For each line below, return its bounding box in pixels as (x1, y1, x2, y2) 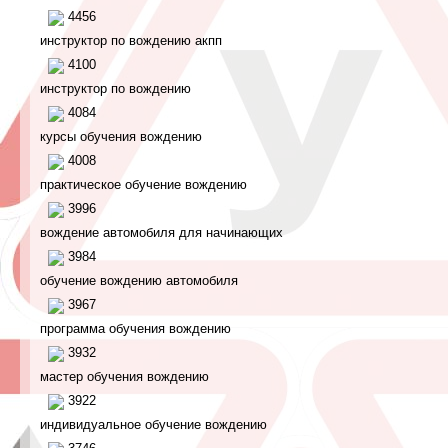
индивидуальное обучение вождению (40, 417, 267, 432)
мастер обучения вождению (40, 369, 209, 384)
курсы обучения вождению (40, 129, 202, 144)
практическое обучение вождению (40, 177, 247, 192)
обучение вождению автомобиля (40, 273, 238, 288)
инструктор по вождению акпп (40, 33, 222, 48)
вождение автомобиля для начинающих (40, 225, 283, 240)
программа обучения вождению (40, 321, 231, 336)
